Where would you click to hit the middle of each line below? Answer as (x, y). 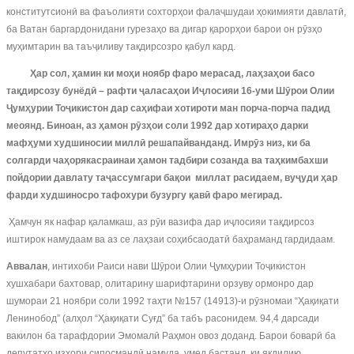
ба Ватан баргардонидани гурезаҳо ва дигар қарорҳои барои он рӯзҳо (164, 29)
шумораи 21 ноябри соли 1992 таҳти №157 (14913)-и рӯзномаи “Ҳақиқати (173, 301)
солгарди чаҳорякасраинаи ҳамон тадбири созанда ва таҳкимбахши (167, 160)
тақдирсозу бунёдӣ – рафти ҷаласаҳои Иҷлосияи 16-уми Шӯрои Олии (170, 91)
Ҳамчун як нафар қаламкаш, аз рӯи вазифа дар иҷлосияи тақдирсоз (160, 222)
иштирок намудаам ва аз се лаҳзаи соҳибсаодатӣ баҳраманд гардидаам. (171, 239)
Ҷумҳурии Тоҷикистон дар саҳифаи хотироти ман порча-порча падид (168, 108)
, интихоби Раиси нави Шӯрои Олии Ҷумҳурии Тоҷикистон (177, 266)
